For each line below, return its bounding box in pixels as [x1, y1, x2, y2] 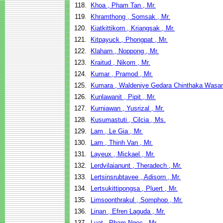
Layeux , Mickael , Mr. [91, 150, 155, 158]
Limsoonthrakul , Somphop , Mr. [91, 196, 183, 204]
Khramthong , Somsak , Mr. [91, 13, 170, 20]
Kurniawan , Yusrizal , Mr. [91, 105, 164, 112]
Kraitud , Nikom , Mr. [91, 59, 150, 66]
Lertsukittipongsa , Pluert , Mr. [91, 185, 178, 192]
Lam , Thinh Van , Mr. [91, 139, 153, 146]
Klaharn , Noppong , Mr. [91, 47, 159, 55]
